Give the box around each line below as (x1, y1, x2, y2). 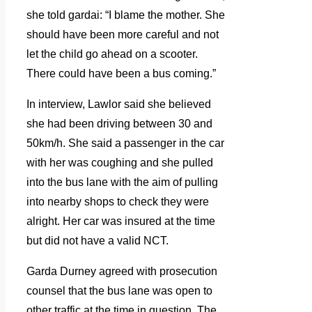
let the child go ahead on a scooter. (26, 48, 198, 61)
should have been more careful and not (26, 29, 219, 41)
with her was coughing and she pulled (26, 157, 213, 169)
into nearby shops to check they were (26, 196, 209, 208)
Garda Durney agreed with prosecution (26, 265, 217, 278)
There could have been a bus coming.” (26, 68, 216, 80)
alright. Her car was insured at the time (26, 215, 215, 228)
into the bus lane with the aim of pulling (26, 176, 218, 189)
